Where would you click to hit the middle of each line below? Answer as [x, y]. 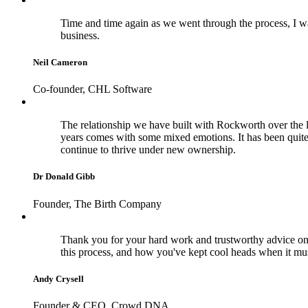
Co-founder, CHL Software [92, 89]
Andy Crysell [58, 278]
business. [80, 35]
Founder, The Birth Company [97, 203]
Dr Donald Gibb [64, 177]
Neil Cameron [60, 63]
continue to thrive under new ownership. [148, 150]
